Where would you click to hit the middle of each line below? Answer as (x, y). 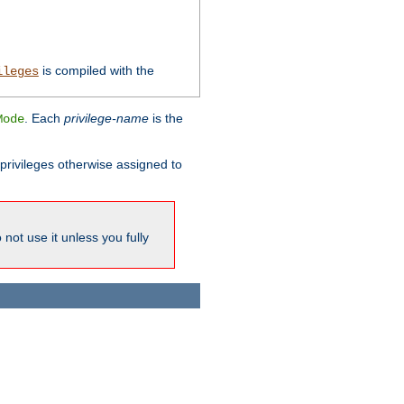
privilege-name (106, 119)
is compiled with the (96, 71)
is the (166, 119)
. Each (44, 119)
